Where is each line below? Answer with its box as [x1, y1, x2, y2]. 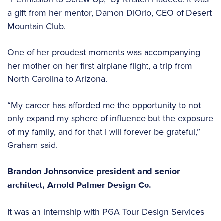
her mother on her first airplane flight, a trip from [7, 59, 192, 72]
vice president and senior [77, 165, 180, 178]
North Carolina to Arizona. [7, 73, 110, 85]
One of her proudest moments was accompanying [7, 46, 200, 59]
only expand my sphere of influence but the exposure [7, 112, 213, 125]
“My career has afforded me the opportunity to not [7, 99, 201, 111]
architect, [7, 179, 47, 192]
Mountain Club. [7, 20, 68, 33]
